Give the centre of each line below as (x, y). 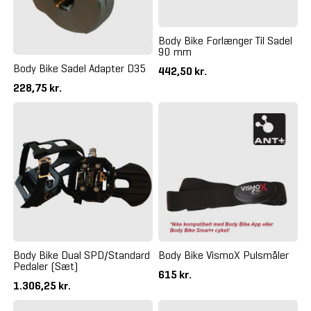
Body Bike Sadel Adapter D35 (79, 69)
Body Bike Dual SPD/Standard (81, 255)
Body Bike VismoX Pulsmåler (224, 255)
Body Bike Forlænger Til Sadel (225, 40)
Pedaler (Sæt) (45, 267)
